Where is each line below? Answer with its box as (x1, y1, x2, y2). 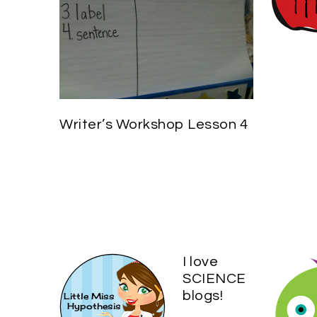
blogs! (183, 288, 223, 303)
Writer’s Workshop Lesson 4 (59, 117, 248, 132)
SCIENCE (183, 271, 246, 286)
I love (183, 254, 218, 269)
